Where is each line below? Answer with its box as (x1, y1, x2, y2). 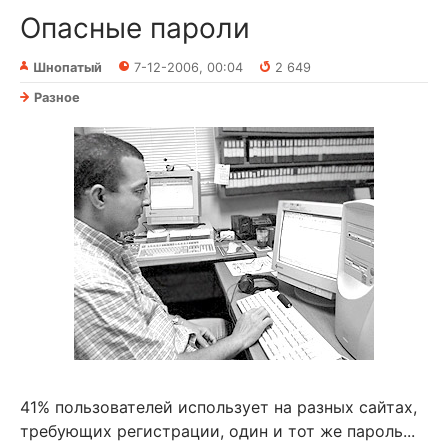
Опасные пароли (20, 10, 250, 45)
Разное (34, 89, 80, 105)
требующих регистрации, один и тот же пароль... (20, 420, 415, 441)
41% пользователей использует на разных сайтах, (20, 396, 417, 417)
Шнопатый (33, 59, 102, 75)
